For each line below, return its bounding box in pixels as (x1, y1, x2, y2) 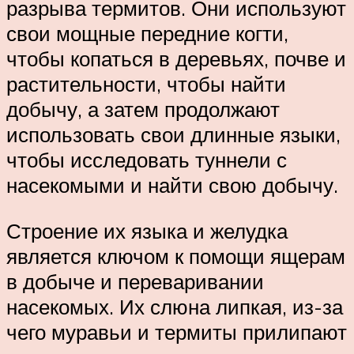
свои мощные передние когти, (6, 21, 288, 47)
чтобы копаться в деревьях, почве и (6, 46, 346, 72)
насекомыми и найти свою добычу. (6, 172, 338, 198)
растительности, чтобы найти (6, 71, 286, 97)
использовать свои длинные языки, (6, 122, 341, 148)
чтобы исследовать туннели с (6, 147, 287, 173)
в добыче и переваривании (6, 269, 264, 294)
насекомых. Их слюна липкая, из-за (6, 294, 343, 319)
